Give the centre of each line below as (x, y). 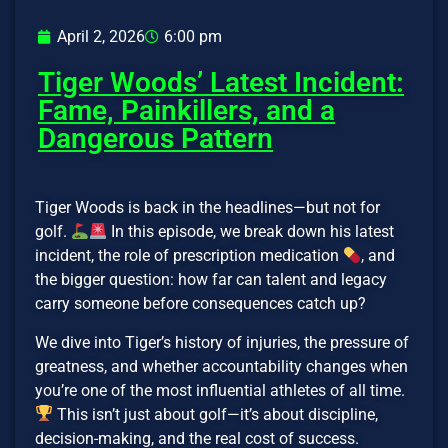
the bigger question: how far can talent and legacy (211, 280)
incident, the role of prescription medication (189, 256)
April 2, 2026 (101, 37)
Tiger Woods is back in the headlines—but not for (207, 208)
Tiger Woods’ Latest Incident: (221, 83)
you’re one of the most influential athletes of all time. (220, 390)
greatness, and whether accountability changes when (221, 366)
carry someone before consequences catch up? (200, 304)
